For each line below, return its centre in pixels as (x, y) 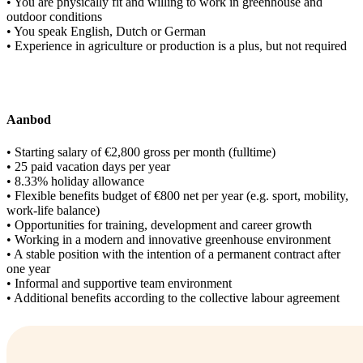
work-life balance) (53, 210)
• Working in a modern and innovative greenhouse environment (169, 239)
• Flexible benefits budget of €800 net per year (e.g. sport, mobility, (177, 195)
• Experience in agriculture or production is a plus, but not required (177, 46)
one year (28, 268)
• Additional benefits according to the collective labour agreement (173, 297)
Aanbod (29, 120)
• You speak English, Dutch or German (106, 31)
